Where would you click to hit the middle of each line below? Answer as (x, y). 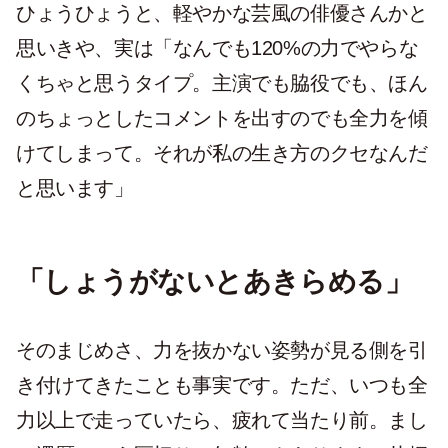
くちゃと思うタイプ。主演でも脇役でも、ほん (222, 83)
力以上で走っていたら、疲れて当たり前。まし (222, 420)
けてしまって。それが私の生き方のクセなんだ (222, 153)
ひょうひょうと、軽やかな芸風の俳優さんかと (222, 13)
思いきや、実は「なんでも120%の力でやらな (217, 48)
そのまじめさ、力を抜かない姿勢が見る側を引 (222, 350)
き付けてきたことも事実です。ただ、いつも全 (222, 385)
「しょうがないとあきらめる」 (214, 281)
